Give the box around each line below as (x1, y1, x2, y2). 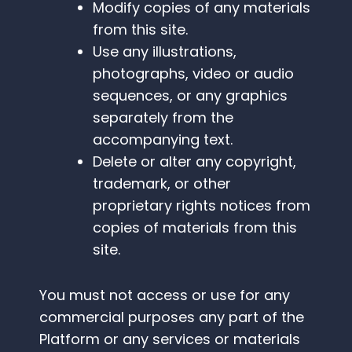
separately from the (93, 108, 233, 128)
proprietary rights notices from (93, 196, 310, 216)
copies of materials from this (93, 218, 297, 238)
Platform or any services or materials (39, 329, 300, 350)
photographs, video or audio (93, 64, 294, 84)
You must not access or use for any (39, 285, 290, 306)
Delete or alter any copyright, (93, 152, 296, 172)
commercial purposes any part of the (39, 307, 304, 328)
